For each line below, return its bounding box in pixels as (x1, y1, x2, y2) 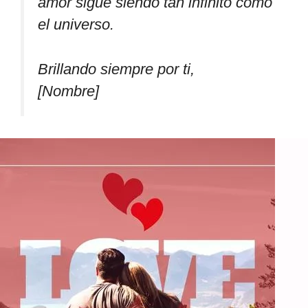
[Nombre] (38, 82, 99, 100)
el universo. (38, 16, 114, 34)
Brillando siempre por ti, (38, 60, 195, 78)
